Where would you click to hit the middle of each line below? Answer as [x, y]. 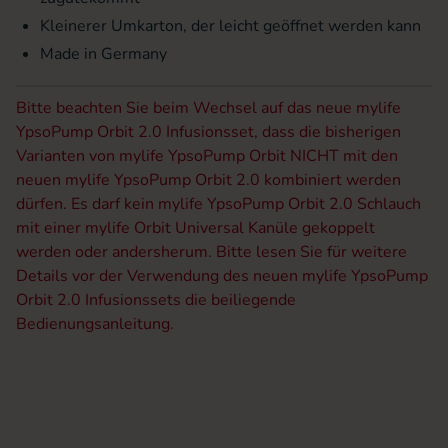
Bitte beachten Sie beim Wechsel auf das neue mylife [208, 107]
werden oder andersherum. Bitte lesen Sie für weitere [211, 251]
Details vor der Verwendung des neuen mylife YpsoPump [222, 275]
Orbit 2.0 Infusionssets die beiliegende [156, 299]
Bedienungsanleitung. [95, 323]
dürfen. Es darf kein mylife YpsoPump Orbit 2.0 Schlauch [218, 203]
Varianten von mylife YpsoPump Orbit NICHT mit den [207, 155]
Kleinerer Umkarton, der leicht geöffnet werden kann [230, 25]
